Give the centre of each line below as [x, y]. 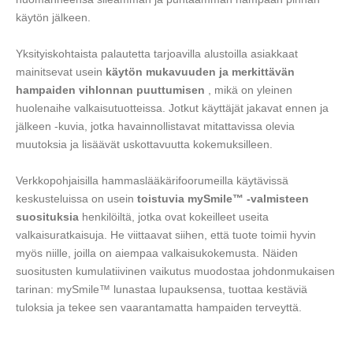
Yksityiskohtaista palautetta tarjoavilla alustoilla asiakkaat [157, 53]
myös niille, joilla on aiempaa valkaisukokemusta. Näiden [157, 253]
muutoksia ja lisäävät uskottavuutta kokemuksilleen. [144, 144]
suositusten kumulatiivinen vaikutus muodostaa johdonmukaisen [175, 271]
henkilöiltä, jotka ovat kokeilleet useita [174, 216]
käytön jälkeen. [53, 17]
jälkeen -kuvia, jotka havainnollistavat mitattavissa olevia [155, 126]
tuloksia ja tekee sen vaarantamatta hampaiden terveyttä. [159, 307]
